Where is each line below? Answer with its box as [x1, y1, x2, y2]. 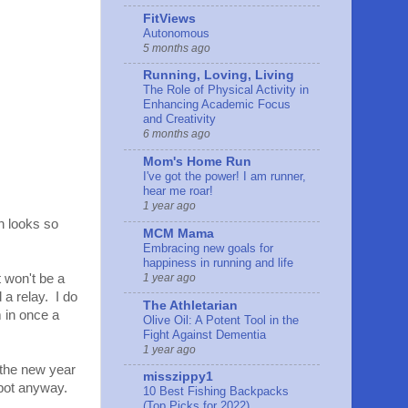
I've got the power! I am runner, [143, 169, 306, 184]
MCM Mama [143, 226, 214, 240]
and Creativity [143, 112, 216, 127]
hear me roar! [143, 184, 213, 199]
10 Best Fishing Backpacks [143, 384, 289, 399]
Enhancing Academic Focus [143, 97, 291, 112]
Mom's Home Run [143, 155, 251, 169]
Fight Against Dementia [143, 327, 266, 342]
